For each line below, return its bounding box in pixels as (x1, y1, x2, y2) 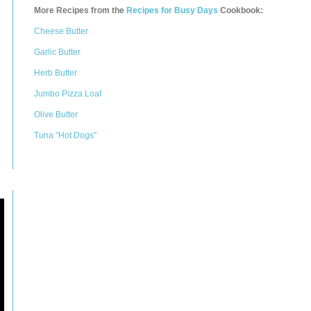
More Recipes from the (34, 6, 126, 15)
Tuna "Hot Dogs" (34, 131, 96, 140)
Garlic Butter (34, 47, 81, 57)
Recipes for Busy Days (126, 6, 218, 15)
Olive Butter (34, 110, 78, 119)
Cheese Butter (34, 26, 88, 36)
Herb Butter (34, 68, 77, 78)
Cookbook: (218, 6, 263, 15)
